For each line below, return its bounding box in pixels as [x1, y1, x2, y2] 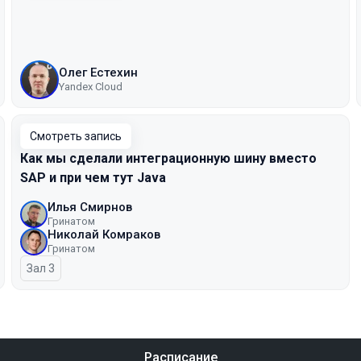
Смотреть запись [30, 130, 122, 143]
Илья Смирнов [48, 200, 132, 214]
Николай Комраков [48, 227, 160, 242]
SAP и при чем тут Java [20, 170, 166, 185]
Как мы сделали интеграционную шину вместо [20, 151, 317, 166]
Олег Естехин [59, 65, 138, 80]
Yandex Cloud [59, 81, 122, 93]
